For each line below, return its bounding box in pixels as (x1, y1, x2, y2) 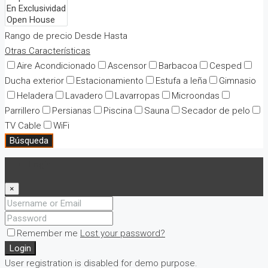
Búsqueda (10, 135, 48, 146)
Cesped (209, 60, 242, 71)
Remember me (17, 227, 80, 239)
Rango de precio (5, 30, 72, 41)
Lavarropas (115, 90, 160, 101)
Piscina (103, 105, 132, 116)
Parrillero (5, 105, 40, 116)
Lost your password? (80, 227, 165, 239)
